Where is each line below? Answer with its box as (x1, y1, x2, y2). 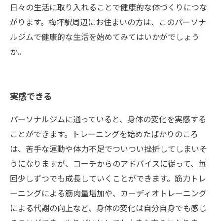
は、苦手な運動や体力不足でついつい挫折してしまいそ (10, 143, 207, 154)
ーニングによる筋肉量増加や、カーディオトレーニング (10, 187, 207, 199)
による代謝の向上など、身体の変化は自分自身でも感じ (10, 202, 207, 214)
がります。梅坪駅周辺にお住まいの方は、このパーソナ (10, 16, 206, 28)
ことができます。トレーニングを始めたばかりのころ (10, 128, 198, 140)
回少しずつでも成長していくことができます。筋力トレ (10, 172, 206, 184)
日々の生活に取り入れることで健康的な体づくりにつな (10, 1, 207, 13)
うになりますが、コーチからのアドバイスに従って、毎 (10, 157, 206, 169)
